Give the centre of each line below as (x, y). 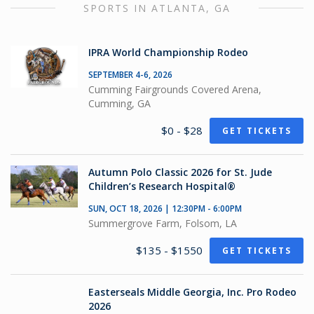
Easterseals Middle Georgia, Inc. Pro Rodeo (192, 292)
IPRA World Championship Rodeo (168, 52)
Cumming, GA (120, 103)
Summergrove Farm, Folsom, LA (163, 223)
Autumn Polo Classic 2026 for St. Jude (180, 172)
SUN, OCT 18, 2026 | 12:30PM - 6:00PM (165, 209)
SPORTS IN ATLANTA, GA (157, 8)
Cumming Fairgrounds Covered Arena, (175, 89)
